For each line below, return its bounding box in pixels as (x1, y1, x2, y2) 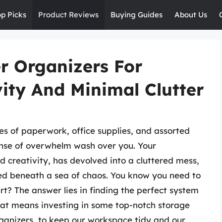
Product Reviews (38, 10, 99, 19)
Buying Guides (111, 10, 163, 19)
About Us (174, 10, 207, 19)
